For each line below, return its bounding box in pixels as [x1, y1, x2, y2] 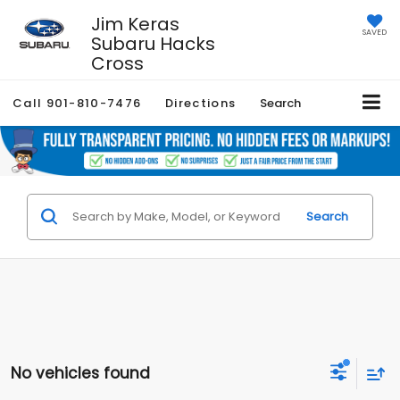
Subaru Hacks [90, 30, 215, 56]
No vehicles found [11, 362, 150, 385]
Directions [165, 95, 237, 112]
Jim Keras [90, 11, 179, 37]
